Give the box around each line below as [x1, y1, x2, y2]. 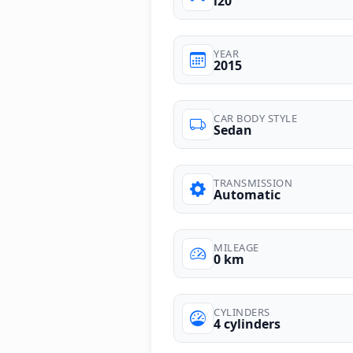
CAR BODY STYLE [214, 110, 297, 125]
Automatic [214, 185, 281, 203]
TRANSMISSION [214, 175, 292, 190]
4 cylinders [214, 314, 281, 333]
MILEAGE [214, 240, 259, 255]
